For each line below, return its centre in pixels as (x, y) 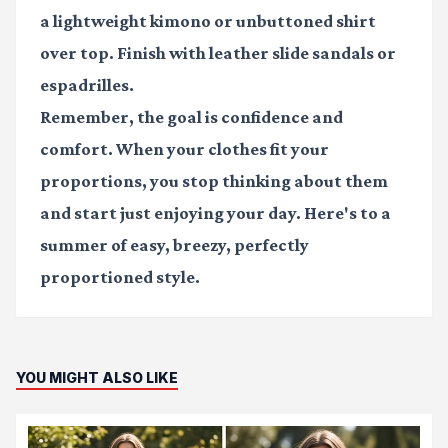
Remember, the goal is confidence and (191, 117)
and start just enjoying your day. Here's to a (215, 213)
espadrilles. (87, 85)
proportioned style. (120, 277)
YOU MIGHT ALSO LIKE (97, 378)
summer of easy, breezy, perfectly (174, 245)
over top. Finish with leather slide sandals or (218, 53)
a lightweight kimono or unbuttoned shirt (208, 21)
